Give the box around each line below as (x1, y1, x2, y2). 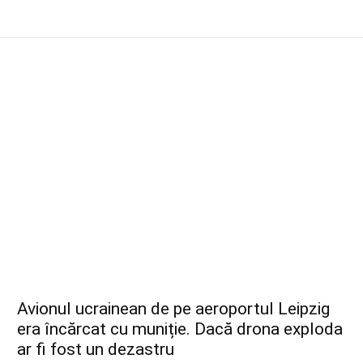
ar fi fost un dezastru (17, 340, 175, 360)
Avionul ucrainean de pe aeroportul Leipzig (17, 299, 331, 319)
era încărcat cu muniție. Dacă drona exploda (17, 319, 344, 340)
